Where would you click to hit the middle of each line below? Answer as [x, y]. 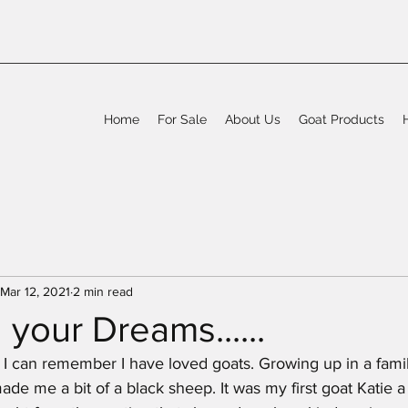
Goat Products [342, 120]
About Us [253, 120]
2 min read [103, 291]
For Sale [182, 120]
